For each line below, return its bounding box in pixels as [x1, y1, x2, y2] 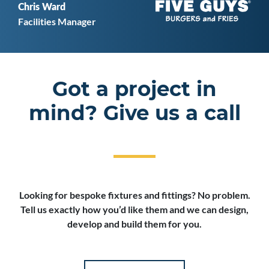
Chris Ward [18, 2, 65, 12]
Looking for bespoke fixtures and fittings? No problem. [19, 189, 250, 201]
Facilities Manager [18, 16, 96, 27]
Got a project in [52, 76, 217, 101]
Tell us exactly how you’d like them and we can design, [20, 204, 249, 215]
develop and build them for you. [67, 218, 202, 229]
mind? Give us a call [28, 100, 241, 125]
